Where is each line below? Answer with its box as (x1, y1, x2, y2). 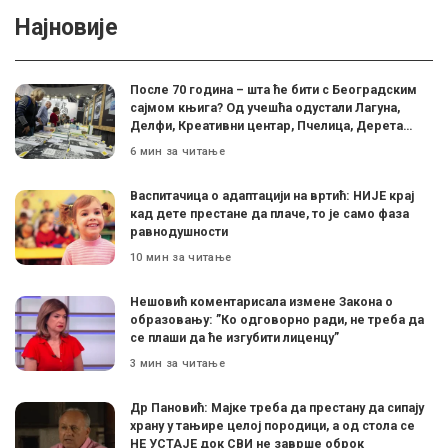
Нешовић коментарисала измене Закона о (130, 294, 393, 310)
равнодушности (130, 224, 228, 240)
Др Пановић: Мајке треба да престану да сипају (130, 400, 424, 416)
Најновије (15, 14, 118, 42)
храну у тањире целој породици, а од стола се (130, 418, 415, 434)
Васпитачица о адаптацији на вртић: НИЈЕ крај (130, 188, 414, 204)
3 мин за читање (130, 356, 226, 370)
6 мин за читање (130, 144, 226, 158)
